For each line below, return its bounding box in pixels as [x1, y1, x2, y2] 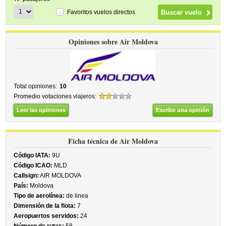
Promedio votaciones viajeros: [14, 93, 97, 100]
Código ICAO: [14, 162, 53, 169]
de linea [65, 192, 89, 199]
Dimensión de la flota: [14, 202, 76, 209]
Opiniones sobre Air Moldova [68, 36, 158, 47]
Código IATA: [14, 152, 51, 159]
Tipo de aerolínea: [14, 192, 65, 199]
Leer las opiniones [17, 107, 66, 113]
